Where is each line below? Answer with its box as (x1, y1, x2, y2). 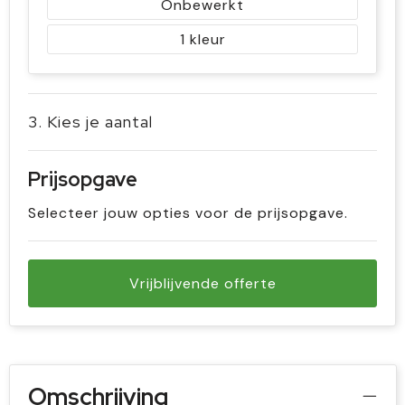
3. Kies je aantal (28, 110, 153, 132)
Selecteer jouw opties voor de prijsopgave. (28, 202, 348, 222)
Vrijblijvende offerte (128, 273, 277, 293)
